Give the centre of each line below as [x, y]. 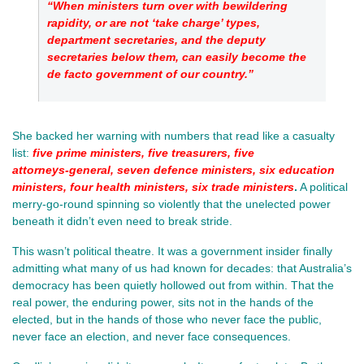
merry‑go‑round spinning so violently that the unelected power [171, 204]
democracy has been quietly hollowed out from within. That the [173, 285]
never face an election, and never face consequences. [152, 336]
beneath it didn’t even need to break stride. [122, 221]
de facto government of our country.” [150, 74]
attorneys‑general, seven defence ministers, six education [173, 169]
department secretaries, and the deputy [156, 39]
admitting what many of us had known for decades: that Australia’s [182, 268]
